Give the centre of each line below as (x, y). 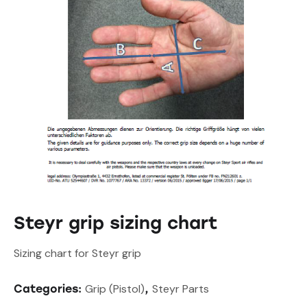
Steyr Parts (181, 289)
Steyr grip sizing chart (115, 223)
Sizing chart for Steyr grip (77, 254)
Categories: (49, 289)
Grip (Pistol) (115, 289)
